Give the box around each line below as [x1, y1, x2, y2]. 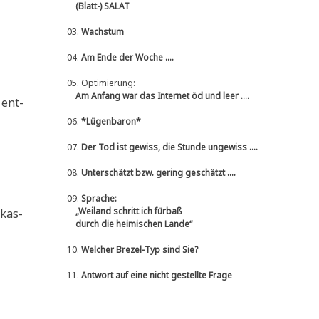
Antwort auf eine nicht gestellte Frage [81, 269, 232, 282]
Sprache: [81, 192, 117, 205]
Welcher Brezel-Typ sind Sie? [81, 244, 198, 256]
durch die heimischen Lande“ [63, 218, 192, 231]
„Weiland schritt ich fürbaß [63, 205, 182, 218]
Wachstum [81, 26, 124, 38]
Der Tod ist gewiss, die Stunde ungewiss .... [81, 141, 258, 154]
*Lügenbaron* [81, 115, 141, 128]
